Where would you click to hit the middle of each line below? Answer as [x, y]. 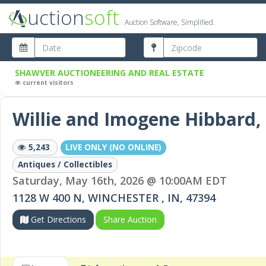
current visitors [48, 83]
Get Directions [57, 219]
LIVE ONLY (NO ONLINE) [114, 147]
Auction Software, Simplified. [170, 22]
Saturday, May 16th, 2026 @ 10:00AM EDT [120, 180]
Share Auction [130, 219]
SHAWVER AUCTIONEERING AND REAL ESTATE [110, 73]
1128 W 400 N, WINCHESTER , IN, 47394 [114, 198]
